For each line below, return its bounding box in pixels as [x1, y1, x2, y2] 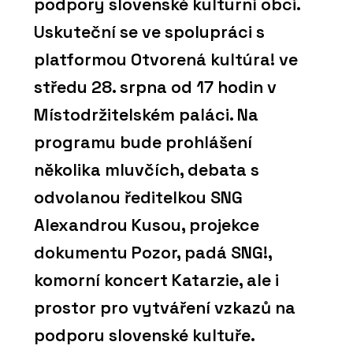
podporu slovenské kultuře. [34, 325, 255, 347]
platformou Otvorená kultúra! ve [34, 49, 298, 71]
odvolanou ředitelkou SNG [34, 187, 243, 209]
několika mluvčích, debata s [34, 159, 259, 181]
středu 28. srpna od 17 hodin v [34, 76, 277, 98]
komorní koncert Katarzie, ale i [34, 269, 279, 292]
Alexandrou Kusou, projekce [34, 214, 259, 236]
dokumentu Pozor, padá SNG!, [34, 242, 272, 264]
